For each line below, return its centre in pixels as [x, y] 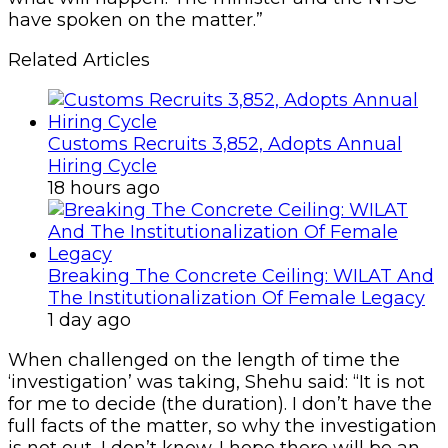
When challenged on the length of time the [204, 359]
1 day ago [89, 319]
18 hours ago [104, 187]
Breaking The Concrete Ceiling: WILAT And [241, 275]
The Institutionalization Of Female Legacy [236, 297]
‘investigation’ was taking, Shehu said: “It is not [216, 381]
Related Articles [79, 59]
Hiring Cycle [102, 165]
